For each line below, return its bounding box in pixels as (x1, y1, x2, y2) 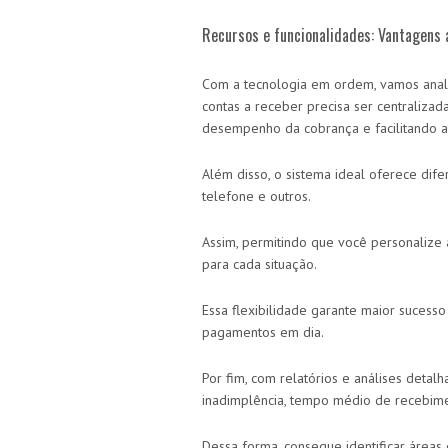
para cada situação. (202, 254, 320, 273)
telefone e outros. (202, 186, 314, 205)
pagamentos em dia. (202, 322, 324, 341)
